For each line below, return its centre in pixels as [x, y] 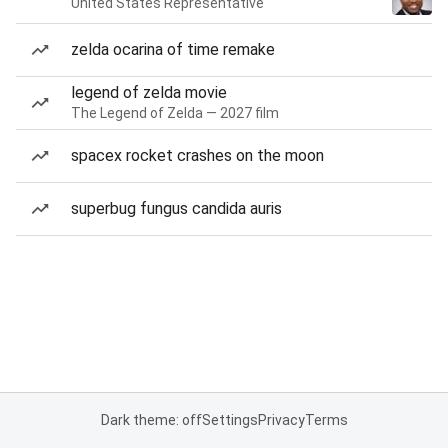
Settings [229, 420]
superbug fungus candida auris [176, 208]
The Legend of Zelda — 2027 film [175, 113]
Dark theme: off [151, 420]
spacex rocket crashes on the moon [197, 155]
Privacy [281, 420]
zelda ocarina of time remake [173, 49]
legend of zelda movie [149, 92]
